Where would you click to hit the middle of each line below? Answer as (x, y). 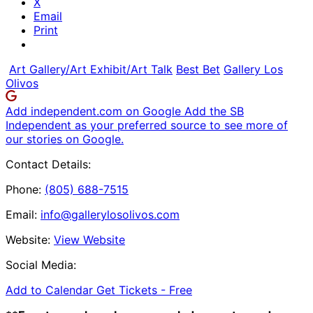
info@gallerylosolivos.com (110, 214)
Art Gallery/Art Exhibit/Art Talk (91, 69)
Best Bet (198, 69)
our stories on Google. (65, 139)
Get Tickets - (133, 290)
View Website (89, 239)
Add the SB (214, 111)
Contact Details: (48, 164)
